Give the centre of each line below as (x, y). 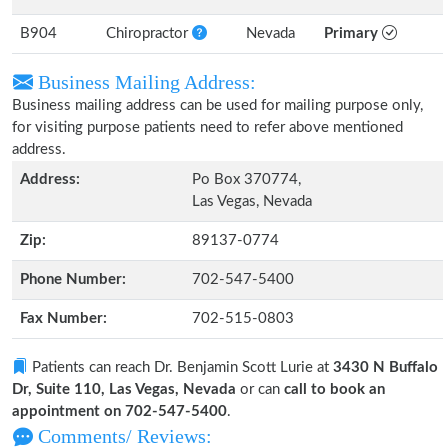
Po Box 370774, (246, 179)
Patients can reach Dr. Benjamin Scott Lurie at (180, 367)
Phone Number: (73, 279)
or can (260, 389)
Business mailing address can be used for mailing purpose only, (217, 105)
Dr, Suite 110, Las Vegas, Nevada (124, 389)
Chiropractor (149, 33)
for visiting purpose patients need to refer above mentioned (207, 127)
